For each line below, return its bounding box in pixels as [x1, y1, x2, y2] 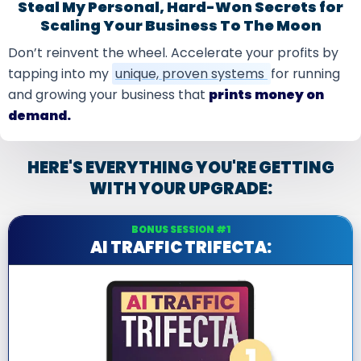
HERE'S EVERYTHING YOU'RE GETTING [27, 156, 334, 179]
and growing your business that [8, 85, 209, 104]
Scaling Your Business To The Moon [39, 15, 322, 35]
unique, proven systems [115, 64, 268, 83]
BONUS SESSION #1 [131, 222, 230, 236]
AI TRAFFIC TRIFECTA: [89, 236, 272, 259]
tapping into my [8, 64, 112, 83]
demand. [8, 106, 71, 125]
